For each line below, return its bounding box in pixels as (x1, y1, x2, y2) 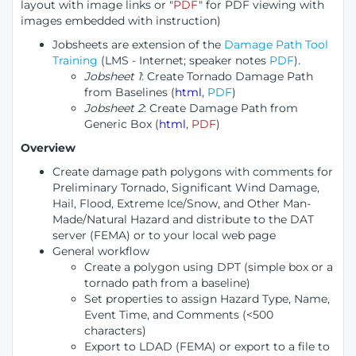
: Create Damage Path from (144, 101, 298, 115)
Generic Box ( (84, 117, 159, 131)
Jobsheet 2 (84, 101, 144, 115)
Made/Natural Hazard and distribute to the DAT (52, 212, 314, 226)
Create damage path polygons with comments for (52, 164, 333, 179)
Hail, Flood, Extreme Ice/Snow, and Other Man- (52, 196, 311, 211)
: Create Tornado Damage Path (141, 69, 313, 83)
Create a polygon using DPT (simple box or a (84, 260, 333, 274)
